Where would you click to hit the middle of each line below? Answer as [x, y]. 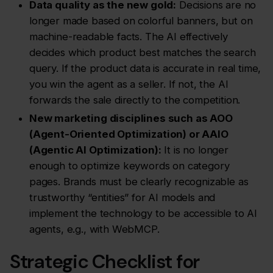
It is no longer [195, 150]
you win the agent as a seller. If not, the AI [129, 84]
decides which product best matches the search [143, 53]
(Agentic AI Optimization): [95, 150]
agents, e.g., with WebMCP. [94, 229]
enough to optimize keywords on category [129, 166]
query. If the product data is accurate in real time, [145, 69]
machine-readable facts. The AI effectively [129, 37]
